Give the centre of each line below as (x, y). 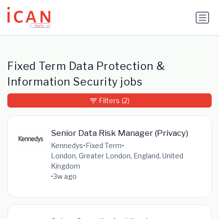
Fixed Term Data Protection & (86, 66)
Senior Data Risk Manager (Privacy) (119, 132)
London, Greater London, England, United (117, 155)
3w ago (65, 176)
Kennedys (67, 145)
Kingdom (65, 166)
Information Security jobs (75, 82)
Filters (109, 101)
